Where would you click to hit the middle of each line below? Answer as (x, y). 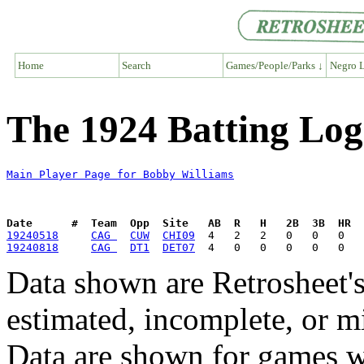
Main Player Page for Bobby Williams (120, 175)
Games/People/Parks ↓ (274, 65)
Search (136, 65)
